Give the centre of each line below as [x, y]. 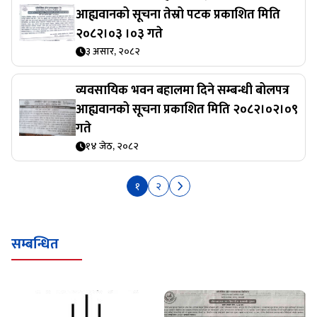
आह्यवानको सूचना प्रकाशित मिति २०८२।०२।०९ [187, 110]
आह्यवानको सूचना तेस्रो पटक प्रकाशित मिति [178, 15]
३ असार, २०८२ [113, 51]
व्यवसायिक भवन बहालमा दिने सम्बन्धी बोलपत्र [183, 91]
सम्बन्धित [35, 244]
